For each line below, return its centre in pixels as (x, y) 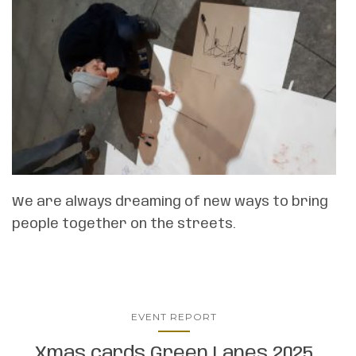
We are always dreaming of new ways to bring (170, 202)
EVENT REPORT (174, 317)
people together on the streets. (124, 224)
